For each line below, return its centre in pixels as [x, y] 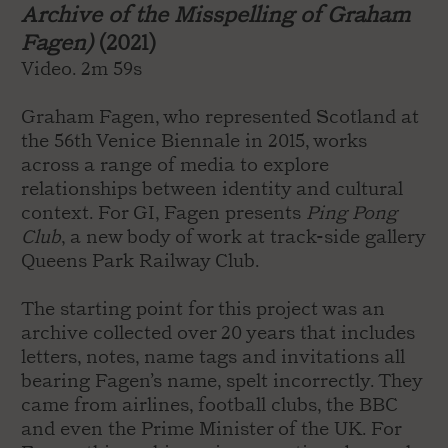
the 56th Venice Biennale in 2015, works [193, 141]
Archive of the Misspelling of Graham [215, 14]
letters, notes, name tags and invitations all [212, 357]
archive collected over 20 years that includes [217, 333]
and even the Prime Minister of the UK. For [210, 429]
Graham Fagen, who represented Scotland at [219, 117]
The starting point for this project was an [202, 309]
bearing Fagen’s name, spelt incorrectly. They [221, 381]
